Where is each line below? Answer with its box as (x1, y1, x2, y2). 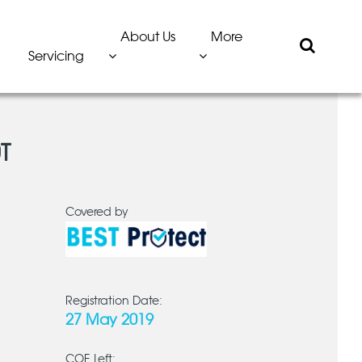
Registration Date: (65, 296, 162, 307)
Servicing (27, 49, 84, 63)
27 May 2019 (65, 314, 154, 328)
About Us (120, 30, 175, 44)
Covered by (65, 207, 128, 218)
